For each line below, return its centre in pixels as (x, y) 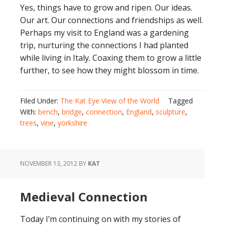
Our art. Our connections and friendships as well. (111, 20)
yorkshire (73, 123)
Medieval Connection (84, 197)
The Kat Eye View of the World (110, 101)
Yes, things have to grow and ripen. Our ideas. (106, 8)
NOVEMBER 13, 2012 (49, 163)
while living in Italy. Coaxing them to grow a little (111, 58)
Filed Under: (40, 101)
